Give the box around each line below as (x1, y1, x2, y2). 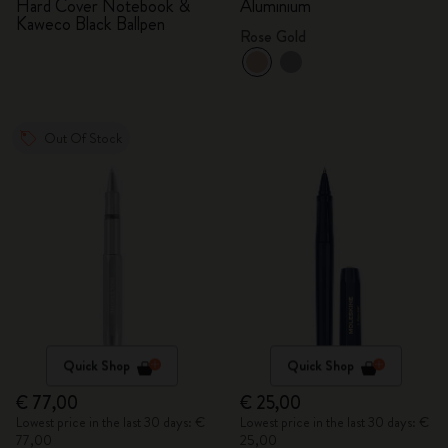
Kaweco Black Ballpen (16, 11, 165, 37)
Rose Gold (240, 25, 306, 48)
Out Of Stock (44, 128, 122, 148)
